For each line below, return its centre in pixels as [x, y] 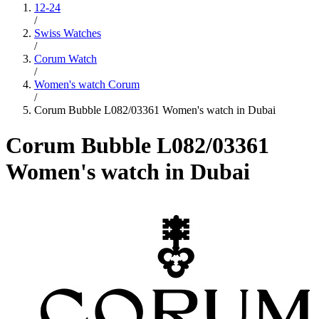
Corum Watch [66, 59]
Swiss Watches [68, 33]
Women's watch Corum [87, 85]
